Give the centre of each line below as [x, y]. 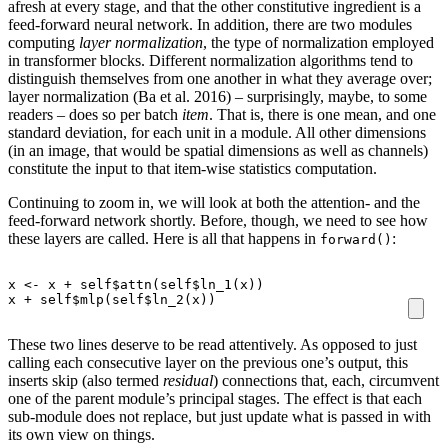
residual [188, 380]
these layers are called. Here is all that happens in [164, 238]
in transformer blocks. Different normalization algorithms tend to [210, 60]
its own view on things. [81, 434]
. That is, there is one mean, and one [322, 114]
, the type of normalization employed [318, 42]
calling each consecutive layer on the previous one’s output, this [208, 362]
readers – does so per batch [95, 114]
